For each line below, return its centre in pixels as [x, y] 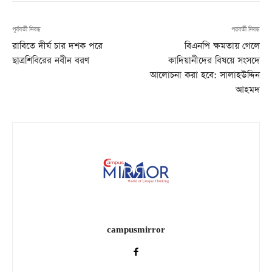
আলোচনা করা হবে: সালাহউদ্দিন [205, 75]
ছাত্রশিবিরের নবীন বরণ [51, 61]
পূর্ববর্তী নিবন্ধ [26, 30]
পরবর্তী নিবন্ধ [245, 30]
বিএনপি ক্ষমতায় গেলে [222, 46]
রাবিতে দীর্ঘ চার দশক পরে [57, 46]
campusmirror [136, 230]
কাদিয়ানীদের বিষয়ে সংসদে [214, 61]
